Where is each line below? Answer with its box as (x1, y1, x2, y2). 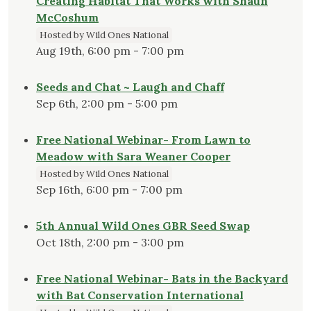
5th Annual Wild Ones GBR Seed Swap (36, 219, 250, 233)
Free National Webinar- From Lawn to (36, 133, 251, 147)
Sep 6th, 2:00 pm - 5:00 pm (36, 96, 178, 111)
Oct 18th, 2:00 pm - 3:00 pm (36, 235, 184, 250)
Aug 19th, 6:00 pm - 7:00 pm (36, 44, 184, 58)
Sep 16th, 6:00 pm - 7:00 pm (36, 183, 183, 197)
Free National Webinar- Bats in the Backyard (36, 271, 288, 286)
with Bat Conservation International (36, 288, 244, 303)
